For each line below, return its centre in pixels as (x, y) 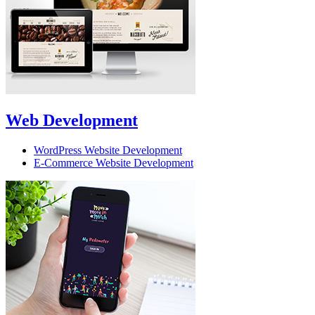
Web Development (72, 120)
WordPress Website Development (108, 150)
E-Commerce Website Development (114, 162)
